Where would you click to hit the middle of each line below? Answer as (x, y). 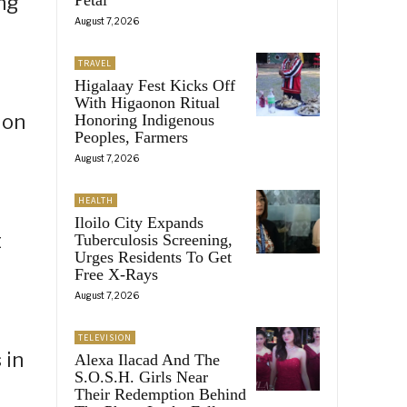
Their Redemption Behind (160, 394)
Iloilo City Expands (139, 222)
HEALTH (96, 200)
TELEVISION (105, 337)
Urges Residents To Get (153, 257)
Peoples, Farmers (131, 137)
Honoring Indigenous (144, 119)
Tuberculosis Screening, (154, 239)
